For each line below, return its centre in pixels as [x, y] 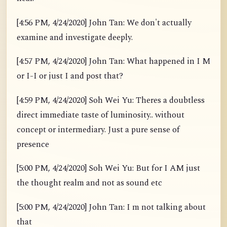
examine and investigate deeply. [75, 37]
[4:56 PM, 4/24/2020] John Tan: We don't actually [104, 23]
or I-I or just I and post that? [70, 77]
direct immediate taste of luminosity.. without [101, 115]
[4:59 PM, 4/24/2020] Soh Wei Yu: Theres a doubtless [111, 100]
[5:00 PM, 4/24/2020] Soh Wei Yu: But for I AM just [108, 169]
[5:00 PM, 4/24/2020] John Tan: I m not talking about [111, 207]
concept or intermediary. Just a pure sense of [98, 130]
